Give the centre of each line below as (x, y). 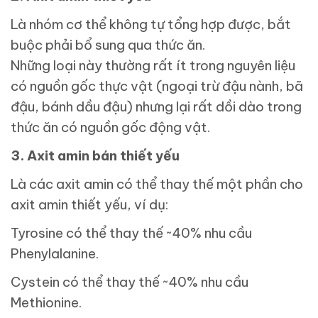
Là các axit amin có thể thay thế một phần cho (157, 184)
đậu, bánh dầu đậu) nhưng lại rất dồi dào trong (156, 107)
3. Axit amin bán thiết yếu (95, 156)
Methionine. (46, 303)
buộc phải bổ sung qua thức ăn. (108, 45)
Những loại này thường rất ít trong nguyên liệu (153, 66)
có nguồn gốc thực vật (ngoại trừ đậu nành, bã (157, 86)
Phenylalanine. (55, 254)
